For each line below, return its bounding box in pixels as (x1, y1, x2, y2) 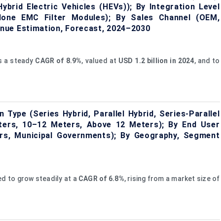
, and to (194, 56, 220, 65)
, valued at (81, 56, 118, 65)
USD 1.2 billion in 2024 (118, 56, 194, 65)
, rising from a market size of (124, 174, 220, 183)
